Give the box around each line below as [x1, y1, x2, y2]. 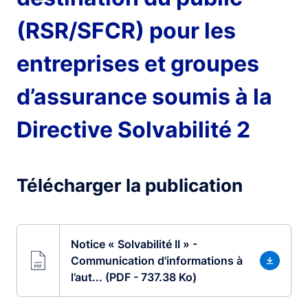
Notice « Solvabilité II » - [70, 237, 197, 251]
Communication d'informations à [70, 254, 243, 267]
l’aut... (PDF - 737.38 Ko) [70, 270, 197, 284]
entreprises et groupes [16, 50, 259, 77]
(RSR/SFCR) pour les [16, 17, 236, 44]
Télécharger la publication [16, 175, 243, 196]
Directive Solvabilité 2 [16, 116, 250, 143]
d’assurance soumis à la [16, 83, 272, 110]
